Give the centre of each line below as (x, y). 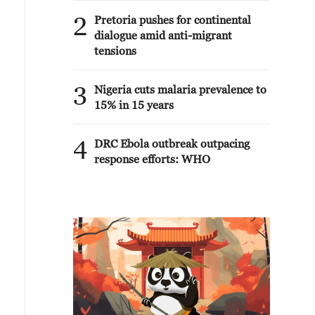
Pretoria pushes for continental (173, 20)
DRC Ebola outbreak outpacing (172, 143)
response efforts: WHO (152, 159)
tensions (115, 51)
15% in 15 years (134, 105)
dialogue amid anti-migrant (163, 35)
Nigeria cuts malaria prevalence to (180, 89)
